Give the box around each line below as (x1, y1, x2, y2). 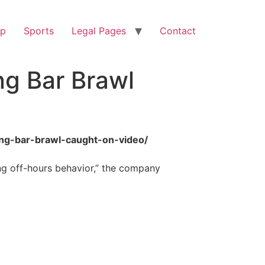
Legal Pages (72, 25, 126, 37)
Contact (160, 25, 196, 37)
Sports (24, 25, 54, 37)
